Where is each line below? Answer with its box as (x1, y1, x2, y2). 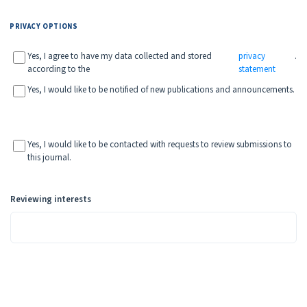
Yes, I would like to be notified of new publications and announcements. (27, 84, 295, 97)
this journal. (27, 151, 71, 164)
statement (238, 63, 276, 75)
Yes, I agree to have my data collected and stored (27, 50, 212, 62)
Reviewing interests (10, 193, 91, 206)
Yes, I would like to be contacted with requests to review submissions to (27, 138, 292, 151)
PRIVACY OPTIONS (10, 21, 78, 32)
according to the (27, 63, 90, 75)
